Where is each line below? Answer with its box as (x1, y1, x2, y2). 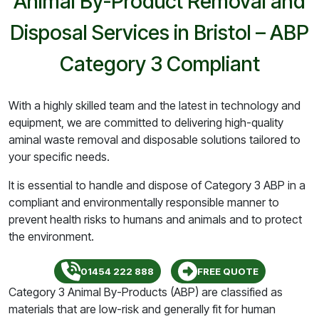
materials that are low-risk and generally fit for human (9, 302, 276, 316)
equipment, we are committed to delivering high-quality (9, 115, 283, 130)
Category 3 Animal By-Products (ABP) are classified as (9, 285, 283, 299)
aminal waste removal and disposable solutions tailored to (9, 132, 300, 147)
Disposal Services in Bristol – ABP (10, 20, 309, 45)
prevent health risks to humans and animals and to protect (9, 212, 302, 226)
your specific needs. (9, 150, 110, 164)
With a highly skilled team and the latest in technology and (9, 98, 300, 113)
